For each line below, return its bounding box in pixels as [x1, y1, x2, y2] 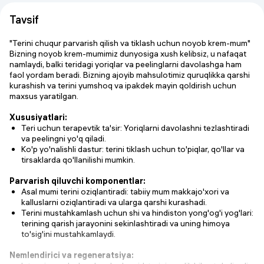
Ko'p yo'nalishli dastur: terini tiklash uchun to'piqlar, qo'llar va [21, 144, 245, 154]
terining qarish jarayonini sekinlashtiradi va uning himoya [21, 218, 230, 229]
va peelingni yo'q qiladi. [21, 133, 106, 144]
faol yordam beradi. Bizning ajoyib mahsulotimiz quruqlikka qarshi [9, 70, 250, 80]
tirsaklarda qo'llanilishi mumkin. [21, 154, 135, 165]
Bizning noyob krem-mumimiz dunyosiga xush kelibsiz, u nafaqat [9, 48, 246, 59]
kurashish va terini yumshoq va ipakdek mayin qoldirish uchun [9, 80, 236, 91]
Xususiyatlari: [9, 112, 67, 123]
